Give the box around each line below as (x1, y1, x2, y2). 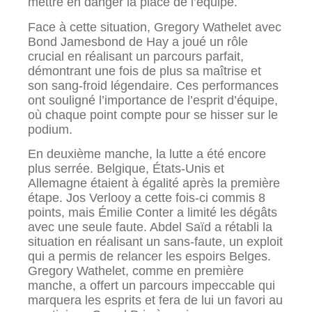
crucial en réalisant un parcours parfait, (28, 49, 244, 63)
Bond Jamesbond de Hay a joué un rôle (28, 34, 248, 49)
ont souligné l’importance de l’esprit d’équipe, (28, 93, 278, 107)
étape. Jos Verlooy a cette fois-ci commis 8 (28, 191, 265, 205)
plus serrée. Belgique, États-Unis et (28, 162, 224, 176)
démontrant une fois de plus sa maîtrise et (28, 63, 261, 78)
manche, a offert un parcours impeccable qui (28, 279, 275, 293)
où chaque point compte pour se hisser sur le (28, 107, 278, 122)
